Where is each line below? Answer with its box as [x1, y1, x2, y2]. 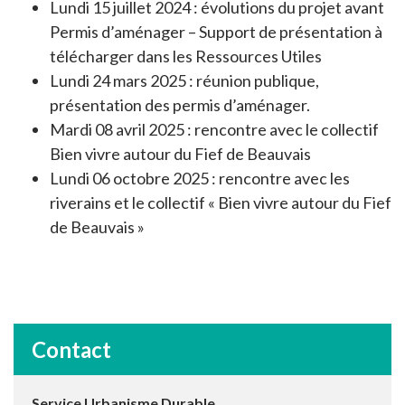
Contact [32, 335, 111, 363]
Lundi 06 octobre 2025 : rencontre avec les [50, 167, 350, 188]
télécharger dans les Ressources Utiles [50, 45, 322, 66]
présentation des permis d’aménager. [50, 94, 310, 115]
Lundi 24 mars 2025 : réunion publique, [50, 70, 319, 90]
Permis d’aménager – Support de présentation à [50, 21, 382, 42]
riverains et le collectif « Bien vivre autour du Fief [50, 192, 391, 212]
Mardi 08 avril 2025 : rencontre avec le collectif [50, 118, 379, 139]
